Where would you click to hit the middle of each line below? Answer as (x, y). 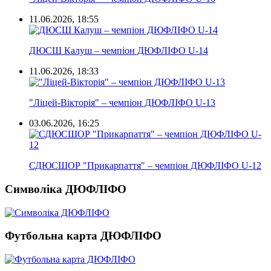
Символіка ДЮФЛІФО (66, 189)
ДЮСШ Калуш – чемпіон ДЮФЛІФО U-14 (119, 51)
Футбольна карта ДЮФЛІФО (83, 236)
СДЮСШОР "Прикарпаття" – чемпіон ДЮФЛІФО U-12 (145, 166)
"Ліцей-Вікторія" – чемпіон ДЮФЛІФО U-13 (122, 103)
